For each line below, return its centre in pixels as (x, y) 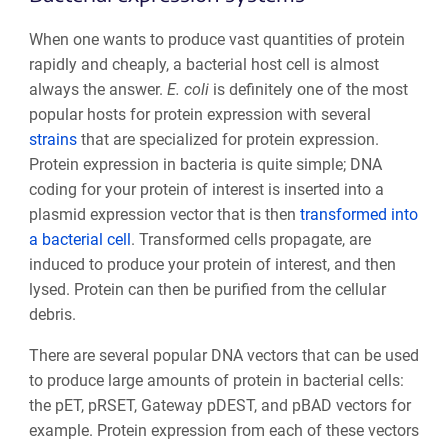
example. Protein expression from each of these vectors (223, 431)
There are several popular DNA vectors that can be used (223, 356)
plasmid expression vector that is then (164, 215)
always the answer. (97, 90)
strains (52, 140)
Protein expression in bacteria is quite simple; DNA (205, 165)
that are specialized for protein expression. (227, 140)
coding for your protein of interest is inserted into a (206, 190)
